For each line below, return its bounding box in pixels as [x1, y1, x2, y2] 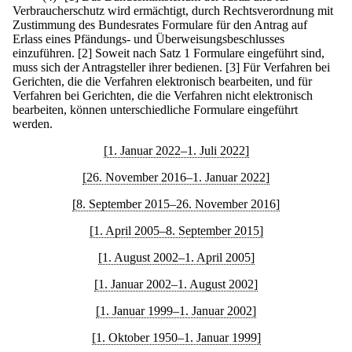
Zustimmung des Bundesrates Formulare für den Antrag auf [13, 17, 307, 31]
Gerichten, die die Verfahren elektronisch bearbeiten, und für [13, 74, 312, 88]
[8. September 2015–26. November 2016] [72, 196, 280, 211]
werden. [13, 116, 53, 130]
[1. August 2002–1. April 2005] [97, 250, 255, 264]
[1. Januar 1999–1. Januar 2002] [96, 303, 256, 317]
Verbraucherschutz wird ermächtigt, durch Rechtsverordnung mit [13, 3, 333, 17]
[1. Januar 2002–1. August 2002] [94, 277, 258, 291]
